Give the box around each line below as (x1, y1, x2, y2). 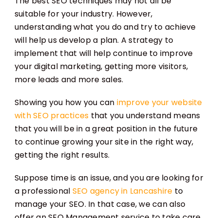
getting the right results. (14, 149, 110, 161)
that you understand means (89, 110, 200, 122)
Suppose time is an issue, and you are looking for (14, 172, 203, 184)
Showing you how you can (14, 97, 115, 109)
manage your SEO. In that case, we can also (14, 199, 186, 210)
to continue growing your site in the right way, (14, 136, 194, 148)
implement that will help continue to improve (14, 48, 193, 59)
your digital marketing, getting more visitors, (14, 61, 188, 73)
